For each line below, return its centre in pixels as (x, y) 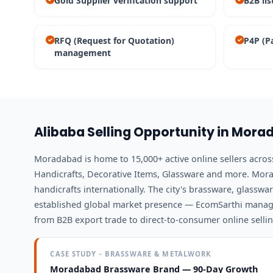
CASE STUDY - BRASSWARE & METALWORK (131, 254)
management (82, 52)
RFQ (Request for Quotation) (114, 40)
